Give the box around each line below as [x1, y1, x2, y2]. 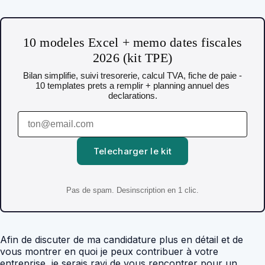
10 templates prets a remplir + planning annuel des [35, 80, 230, 91]
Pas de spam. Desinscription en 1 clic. [66, 185, 199, 195]
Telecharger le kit [93, 146, 172, 157]
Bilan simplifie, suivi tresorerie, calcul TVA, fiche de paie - [23, 70, 242, 81]
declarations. [108, 91, 157, 101]
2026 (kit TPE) [92, 50, 173, 66]
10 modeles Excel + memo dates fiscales [22, 35, 243, 50]
